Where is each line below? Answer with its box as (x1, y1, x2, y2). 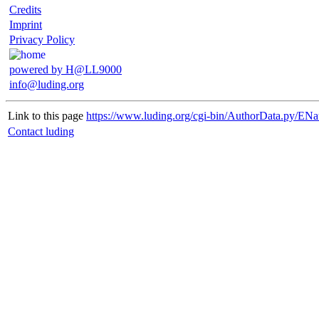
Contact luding (8, 125, 74, 137)
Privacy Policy (9, 33, 75, 46)
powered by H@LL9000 (9, 63, 122, 75)
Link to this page (8, 110, 83, 122)
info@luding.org (9, 78, 84, 90)
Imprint (9, 19, 42, 31)
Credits (9, 4, 41, 16)
